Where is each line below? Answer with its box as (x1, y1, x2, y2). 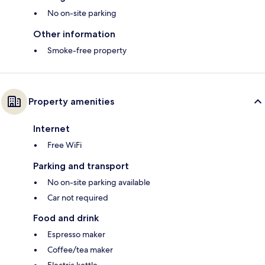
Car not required (47, 192, 108, 203)
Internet (33, 123, 70, 135)
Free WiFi (47, 140, 82, 151)
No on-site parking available (47, 177, 150, 188)
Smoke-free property (47, 45, 127, 56)
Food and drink (33, 212, 99, 224)
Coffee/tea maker (47, 244, 113, 256)
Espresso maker (47, 229, 105, 240)
